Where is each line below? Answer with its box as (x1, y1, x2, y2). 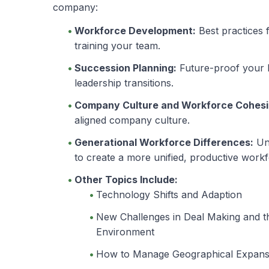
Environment (96, 225, 154, 238)
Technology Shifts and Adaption (96, 188, 242, 201)
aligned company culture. (74, 113, 190, 126)
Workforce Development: (74, 24, 196, 37)
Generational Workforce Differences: (74, 136, 253, 148)
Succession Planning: (74, 61, 177, 74)
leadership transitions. (74, 76, 174, 89)
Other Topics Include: (74, 173, 178, 186)
